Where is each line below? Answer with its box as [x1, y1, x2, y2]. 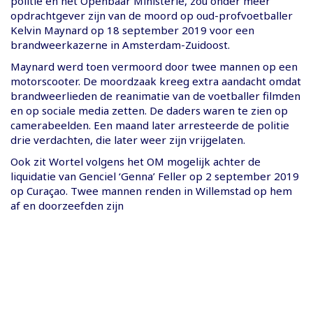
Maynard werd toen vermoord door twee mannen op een [10, 59, 298, 73]
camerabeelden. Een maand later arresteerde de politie [10, 117, 289, 132]
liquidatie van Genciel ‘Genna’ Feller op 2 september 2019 [10, 168, 299, 183]
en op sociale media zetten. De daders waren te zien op [10, 103, 288, 117]
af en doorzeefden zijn [10, 198, 124, 212]
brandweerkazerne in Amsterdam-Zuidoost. [10, 37, 230, 52]
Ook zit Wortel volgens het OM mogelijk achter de [10, 154, 261, 168]
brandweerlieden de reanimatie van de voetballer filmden [10, 88, 300, 103]
